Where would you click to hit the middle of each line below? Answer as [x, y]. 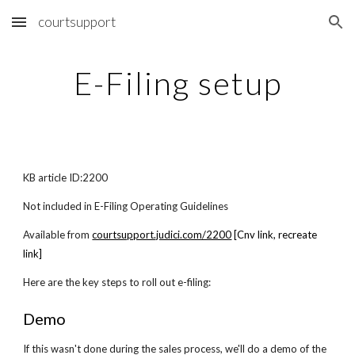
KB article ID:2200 [66, 177]
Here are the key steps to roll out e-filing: [117, 282]
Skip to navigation [293, 29]
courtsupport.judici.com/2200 [162, 235]
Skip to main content [69, 29]
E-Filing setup [177, 83]
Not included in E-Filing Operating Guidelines [126, 206]
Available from [57, 235]
